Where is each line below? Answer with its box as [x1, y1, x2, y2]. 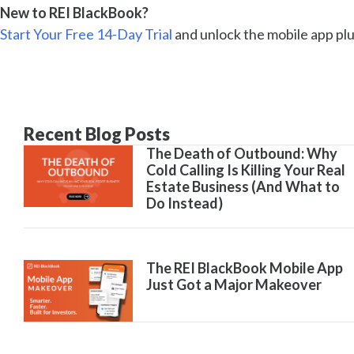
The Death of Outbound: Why [145, 144, 337, 162]
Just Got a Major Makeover [145, 275, 322, 293]
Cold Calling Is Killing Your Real [145, 160, 345, 179]
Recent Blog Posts [24, 122, 170, 145]
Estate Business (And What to [145, 177, 340, 195]
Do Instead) [145, 194, 223, 212]
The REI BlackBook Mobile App [145, 258, 343, 277]
